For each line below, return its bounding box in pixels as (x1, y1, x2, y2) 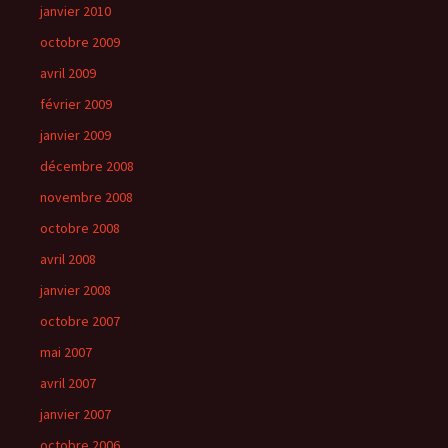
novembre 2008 (40, 188, 133, 206)
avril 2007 (40, 374, 96, 392)
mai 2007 (40, 343, 92, 361)
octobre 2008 (40, 219, 120, 237)
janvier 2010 (40, 2, 111, 20)
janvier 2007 (40, 405, 111, 423)
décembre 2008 (40, 157, 134, 175)
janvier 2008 (40, 281, 111, 299)
